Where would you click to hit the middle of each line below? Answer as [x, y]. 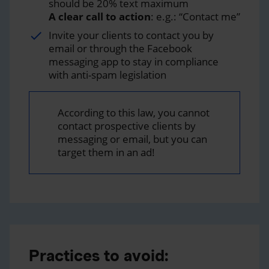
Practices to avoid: [99, 255]
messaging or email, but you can [132, 139]
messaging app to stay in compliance [134, 61]
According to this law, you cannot [134, 112]
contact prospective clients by [127, 125]
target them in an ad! [106, 152]
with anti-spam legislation [107, 74]
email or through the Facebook [120, 48]
